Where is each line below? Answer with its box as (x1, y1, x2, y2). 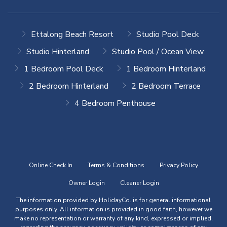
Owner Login (68, 179, 105, 187)
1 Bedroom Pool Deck (24, 63, 103, 75)
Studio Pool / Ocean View (111, 46, 204, 58)
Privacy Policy (160, 161, 198, 170)
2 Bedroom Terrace (131, 81, 201, 92)
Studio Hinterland (26, 46, 89, 58)
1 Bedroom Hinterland (126, 63, 206, 75)
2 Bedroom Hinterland (29, 81, 108, 92)
